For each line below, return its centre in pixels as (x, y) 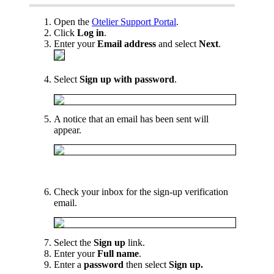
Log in (91, 33)
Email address (128, 44)
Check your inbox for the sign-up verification (141, 191)
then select (147, 264)
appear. (68, 130)
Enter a (69, 264)
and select (179, 44)
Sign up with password (127, 80)
